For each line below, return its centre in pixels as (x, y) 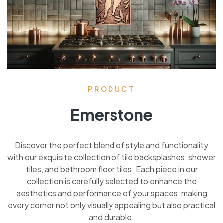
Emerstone (111, 114)
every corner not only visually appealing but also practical (111, 205)
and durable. (111, 217)
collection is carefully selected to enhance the (111, 181)
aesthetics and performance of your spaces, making (111, 193)
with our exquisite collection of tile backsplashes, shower (111, 157)
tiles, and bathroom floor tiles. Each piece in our (111, 169)
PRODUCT (111, 88)
